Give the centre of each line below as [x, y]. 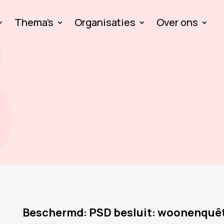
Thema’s [34, 22]
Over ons [177, 22]
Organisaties [105, 22]
